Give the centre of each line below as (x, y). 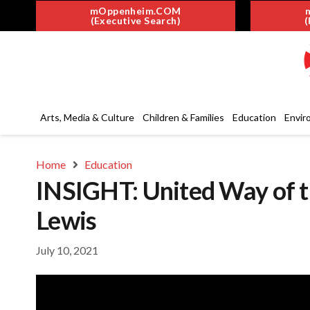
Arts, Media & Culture (87, 117)
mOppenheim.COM (135, 10)
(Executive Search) (136, 20)
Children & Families (183, 117)
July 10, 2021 (67, 250)
